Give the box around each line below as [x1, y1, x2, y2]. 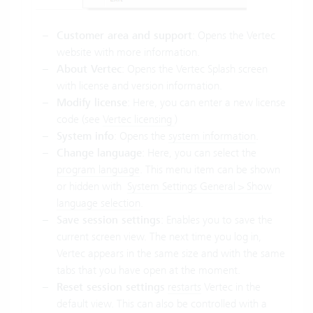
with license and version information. [57, 79, 222, 93]
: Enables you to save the [161, 213, 272, 227]
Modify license [57, 96, 127, 110]
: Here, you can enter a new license [127, 96, 286, 110]
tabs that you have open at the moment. [57, 263, 240, 277]
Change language [57, 146, 142, 161]
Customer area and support [57, 29, 192, 43]
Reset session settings [57, 280, 165, 295]
